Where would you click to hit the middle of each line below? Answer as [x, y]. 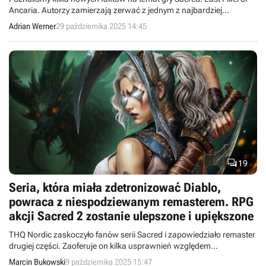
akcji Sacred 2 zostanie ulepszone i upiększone [131, 216]
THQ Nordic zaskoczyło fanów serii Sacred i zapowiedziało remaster [132, 235]
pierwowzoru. [34, 257]
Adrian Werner [32, 26]
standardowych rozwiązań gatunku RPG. [84, 21]
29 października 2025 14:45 [101, 26]
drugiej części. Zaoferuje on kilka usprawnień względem [110, 246]
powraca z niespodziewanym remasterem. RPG [131, 202]
